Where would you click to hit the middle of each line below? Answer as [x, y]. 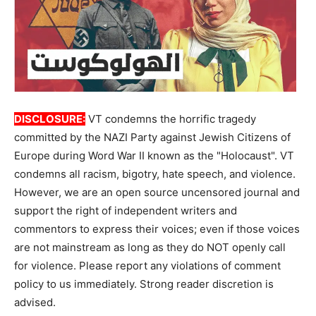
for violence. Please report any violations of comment [147, 265]
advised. [35, 302]
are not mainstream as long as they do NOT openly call [150, 247]
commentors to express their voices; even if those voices [157, 229]
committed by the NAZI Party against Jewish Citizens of [152, 137]
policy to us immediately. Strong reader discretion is [144, 284]
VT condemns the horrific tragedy [171, 119]
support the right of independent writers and [126, 210]
